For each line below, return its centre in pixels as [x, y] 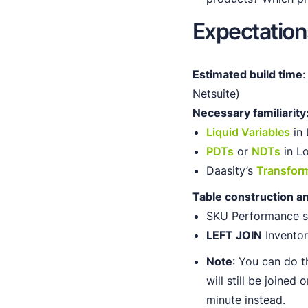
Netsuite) [216, 93]
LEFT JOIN [234, 235]
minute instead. [247, 299]
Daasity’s [231, 170]
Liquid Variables [248, 132]
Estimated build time [247, 74]
